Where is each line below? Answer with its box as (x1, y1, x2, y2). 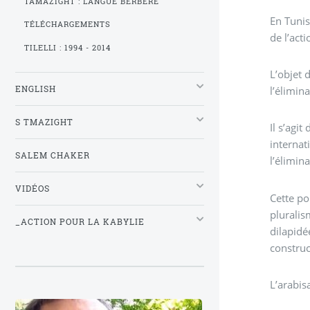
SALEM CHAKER (15, 150, 90, 161)
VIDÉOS (15, 183, 50, 194)
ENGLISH (15, 84, 56, 95)
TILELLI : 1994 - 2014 (24, 42, 111, 53)
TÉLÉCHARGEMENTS (24, 19, 111, 30)
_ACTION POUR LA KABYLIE (15, 217, 145, 228)
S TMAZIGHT (15, 117, 73, 128)
